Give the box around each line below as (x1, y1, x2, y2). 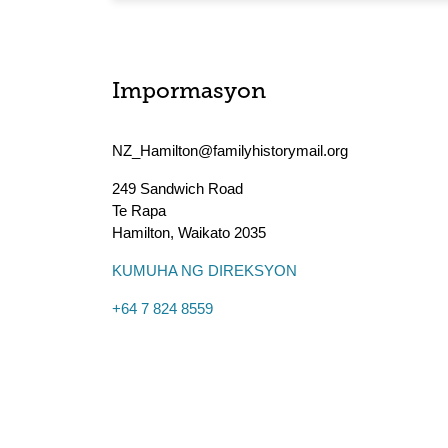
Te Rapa (112, 202, 166, 219)
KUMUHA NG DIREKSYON (112, 262, 297, 279)
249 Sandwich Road (112, 180, 243, 197)
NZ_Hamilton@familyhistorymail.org (112, 142, 348, 159)
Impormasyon (112, 81, 266, 104)
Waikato (178, 224, 230, 241)
